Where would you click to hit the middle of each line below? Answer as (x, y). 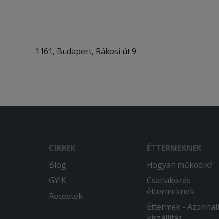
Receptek (66, 196)
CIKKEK (62, 148)
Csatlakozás (168, 180)
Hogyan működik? (179, 165)
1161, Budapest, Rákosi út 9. (87, 51)
